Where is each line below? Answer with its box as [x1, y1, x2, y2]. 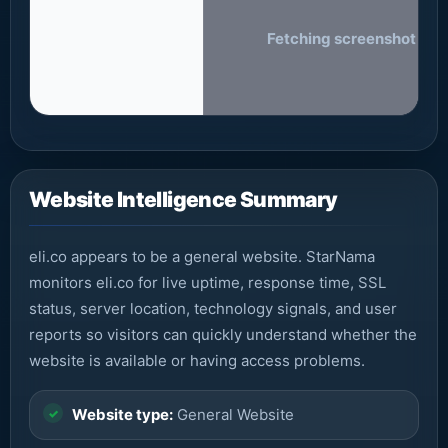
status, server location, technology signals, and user [29, 299, 397, 318]
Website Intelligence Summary [29, 187, 338, 212]
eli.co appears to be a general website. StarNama [29, 247, 375, 266]
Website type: [72, 405, 173, 424]
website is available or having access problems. [29, 351, 365, 370]
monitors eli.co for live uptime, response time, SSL [29, 273, 386, 292]
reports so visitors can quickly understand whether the [29, 325, 417, 344]
